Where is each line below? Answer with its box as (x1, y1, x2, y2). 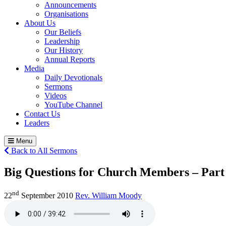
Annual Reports (44, 54, 95, 64)
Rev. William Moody (75, 191, 142, 200)
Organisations (44, 9, 88, 18)
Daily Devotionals (44, 73, 102, 82)
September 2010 (19, 191, 73, 200)
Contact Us (24, 109, 60, 118)
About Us (24, 18, 55, 27)
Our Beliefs (44, 27, 81, 36)
